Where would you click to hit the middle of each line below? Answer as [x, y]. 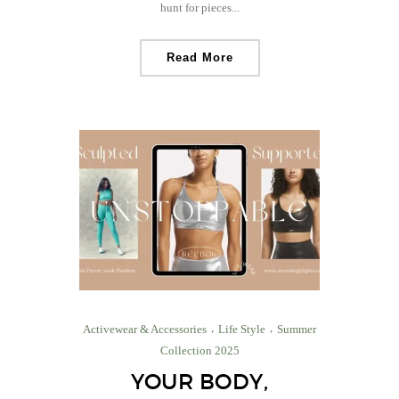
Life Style [242, 329]
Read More [199, 57]
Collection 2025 [199, 350]
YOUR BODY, [199, 381]
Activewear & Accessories [145, 329]
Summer [297, 329]
